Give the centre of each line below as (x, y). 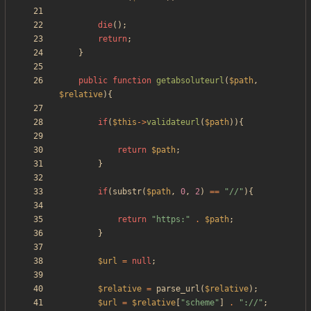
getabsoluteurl (190, 81)
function (132, 81)
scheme (200, 303)
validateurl (173, 123)
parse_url (178, 289)
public (93, 81)
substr (127, 192)
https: (171, 220)
